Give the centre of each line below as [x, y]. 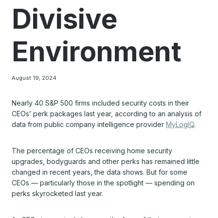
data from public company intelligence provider [89, 124]
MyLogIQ [180, 124]
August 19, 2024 [34, 78]
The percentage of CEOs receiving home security [92, 150]
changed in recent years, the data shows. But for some [100, 172]
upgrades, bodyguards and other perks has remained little [106, 161]
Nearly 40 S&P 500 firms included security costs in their [100, 103]
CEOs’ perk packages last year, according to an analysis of [107, 113]
